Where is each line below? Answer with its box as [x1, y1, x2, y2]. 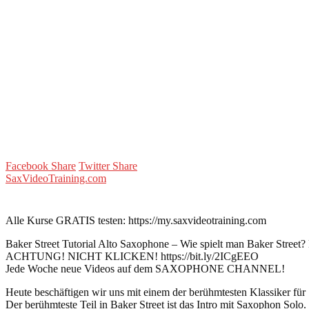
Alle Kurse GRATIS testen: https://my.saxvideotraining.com [6, 214, 266, 226]
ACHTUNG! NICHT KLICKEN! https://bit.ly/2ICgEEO [6, 250, 259, 262]
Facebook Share [6, 159, 76, 172]
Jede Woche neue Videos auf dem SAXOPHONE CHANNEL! [6, 262, 285, 275]
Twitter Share [79, 159, 137, 172]
